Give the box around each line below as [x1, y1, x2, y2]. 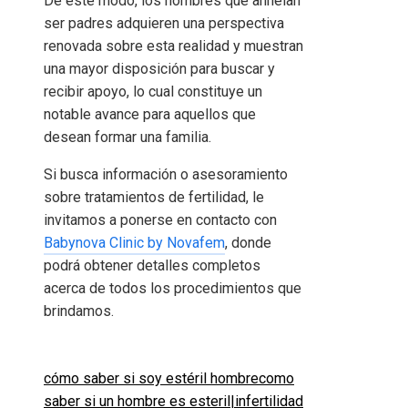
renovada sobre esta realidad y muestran [44, 37, 303, 56]
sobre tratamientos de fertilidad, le [44, 189, 264, 207]
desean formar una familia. [44, 128, 211, 147]
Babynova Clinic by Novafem [44, 234, 225, 252]
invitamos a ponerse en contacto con [44, 211, 277, 229]
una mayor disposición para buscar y [44, 60, 275, 78]
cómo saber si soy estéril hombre [44, 370, 259, 388]
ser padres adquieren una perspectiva [44, 15, 284, 33]
